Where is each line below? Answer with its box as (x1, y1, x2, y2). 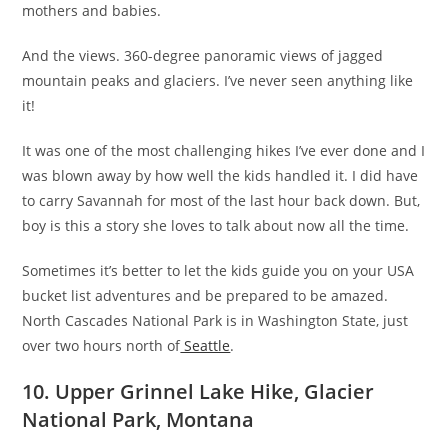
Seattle (180, 335, 231, 355)
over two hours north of (22, 335, 181, 355)
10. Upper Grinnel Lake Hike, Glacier (22, 377, 375, 405)
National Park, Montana (22, 405, 255, 433)
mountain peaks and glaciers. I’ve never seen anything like (22, 70, 414, 90)
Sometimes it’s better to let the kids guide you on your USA (22, 260, 415, 280)
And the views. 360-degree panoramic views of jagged (22, 45, 384, 65)
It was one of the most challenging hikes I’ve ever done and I (22, 140, 426, 160)
